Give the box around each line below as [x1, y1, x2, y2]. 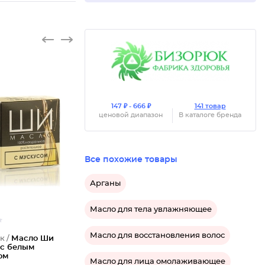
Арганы [90, 179, 121, 188]
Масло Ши [11, 235, 54, 243]
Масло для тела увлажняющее [90, 205, 212, 214]
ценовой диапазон [99, 112, 163, 119]
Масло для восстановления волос [90, 231, 225, 240]
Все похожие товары [85, 156, 177, 164]
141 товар [194, 103, 226, 110]
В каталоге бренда [179, 112, 241, 119]
